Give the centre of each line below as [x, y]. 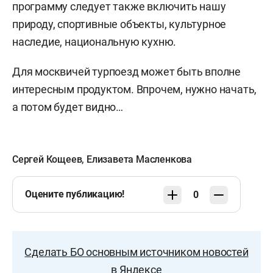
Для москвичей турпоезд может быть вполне [126, 72]
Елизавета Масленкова [140, 159]
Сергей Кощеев [47, 159]
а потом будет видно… [68, 107]
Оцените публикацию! [75, 194]
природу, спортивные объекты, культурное [119, 24]
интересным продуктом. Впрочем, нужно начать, [135, 89]
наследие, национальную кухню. [94, 42]
